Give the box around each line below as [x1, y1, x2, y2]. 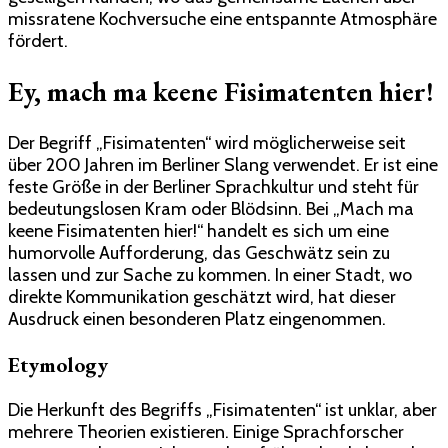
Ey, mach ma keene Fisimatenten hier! [8, 74, 434, 110]
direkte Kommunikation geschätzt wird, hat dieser [8, 285, 396, 308]
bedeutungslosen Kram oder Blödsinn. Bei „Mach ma [8, 197, 414, 220]
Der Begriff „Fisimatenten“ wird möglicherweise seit [8, 131, 406, 154]
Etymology [8, 350, 108, 378]
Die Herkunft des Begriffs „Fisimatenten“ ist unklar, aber [8, 398, 437, 421]
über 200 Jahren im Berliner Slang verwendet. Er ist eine [8, 153, 438, 176]
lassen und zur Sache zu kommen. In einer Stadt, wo [8, 263, 412, 286]
